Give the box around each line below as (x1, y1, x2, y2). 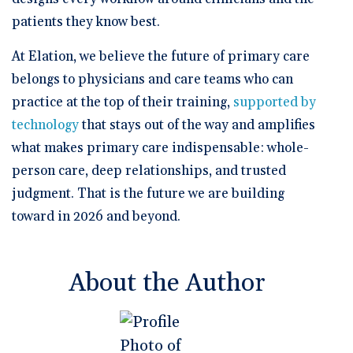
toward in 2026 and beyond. (12, 207, 180, 225)
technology (12, 116, 79, 134)
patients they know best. (12, 13, 160, 31)
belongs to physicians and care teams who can (12, 70, 293, 88)
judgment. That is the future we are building (12, 184, 284, 203)
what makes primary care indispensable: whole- (12, 139, 309, 157)
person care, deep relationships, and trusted (12, 162, 286, 180)
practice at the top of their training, (12, 93, 230, 111)
